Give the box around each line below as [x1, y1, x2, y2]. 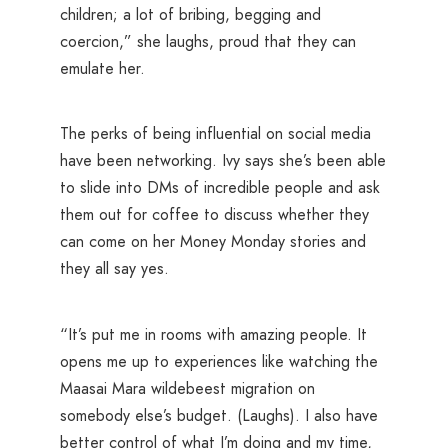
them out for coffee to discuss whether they [60, 203, 369, 227]
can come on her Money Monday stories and [60, 230, 366, 254]
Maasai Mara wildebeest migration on [60, 376, 315, 400]
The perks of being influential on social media [60, 122, 371, 146]
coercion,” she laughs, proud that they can [60, 30, 356, 54]
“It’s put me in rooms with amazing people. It [60, 322, 367, 346]
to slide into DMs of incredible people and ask [60, 176, 380, 200]
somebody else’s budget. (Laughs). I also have [60, 403, 378, 427]
